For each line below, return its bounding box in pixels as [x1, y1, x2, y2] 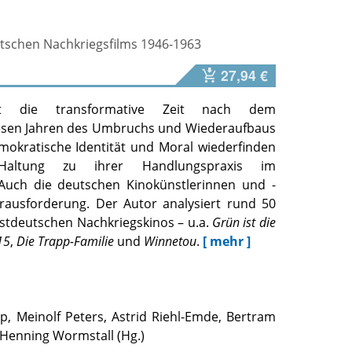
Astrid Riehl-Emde [111, 308, 218, 326]
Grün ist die [212, 214, 276, 232]
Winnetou [144, 233, 197, 251]
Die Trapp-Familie [13, 233, 115, 251]
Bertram [225, 308, 276, 326]
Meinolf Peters [16, 308, 104, 326]
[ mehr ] [203, 233, 251, 251]
